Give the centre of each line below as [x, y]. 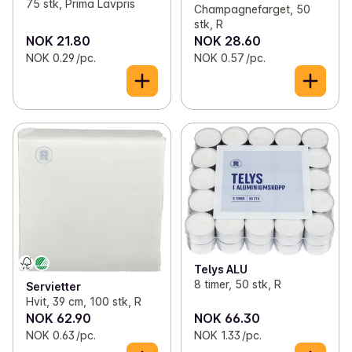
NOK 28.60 [227, 40]
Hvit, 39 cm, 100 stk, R [84, 301]
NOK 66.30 [227, 318]
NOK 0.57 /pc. [229, 57]
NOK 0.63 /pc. [61, 335]
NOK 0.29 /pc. [61, 57]
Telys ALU [220, 269]
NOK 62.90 [59, 318]
